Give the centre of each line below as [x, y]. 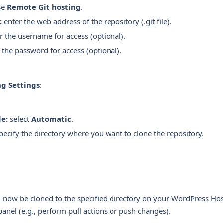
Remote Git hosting [44, 7]
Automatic [51, 119]
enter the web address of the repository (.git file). [87, 21]
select [20, 119]
